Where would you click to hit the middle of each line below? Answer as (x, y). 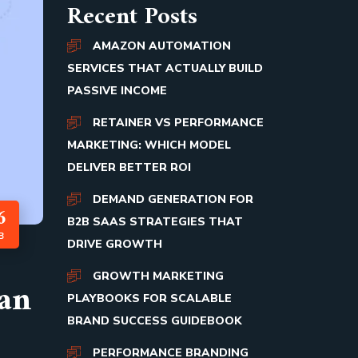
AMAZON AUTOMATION (161, 46)
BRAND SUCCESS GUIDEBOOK (154, 321)
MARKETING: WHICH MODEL (149, 145)
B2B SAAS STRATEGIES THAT (155, 222)
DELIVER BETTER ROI (129, 167)
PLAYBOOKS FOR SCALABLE (149, 298)
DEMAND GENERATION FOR (173, 199)
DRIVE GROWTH (114, 244)
